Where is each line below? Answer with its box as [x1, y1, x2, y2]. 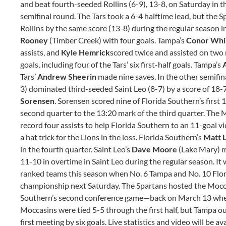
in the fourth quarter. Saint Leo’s [20, 144, 132, 154]
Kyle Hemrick [61, 47, 110, 57]
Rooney [20, 35, 49, 45]
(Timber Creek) [49, 35, 101, 45]
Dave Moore [132, 144, 177, 154]
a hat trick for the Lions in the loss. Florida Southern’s [20, 132, 203, 142]
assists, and [20, 47, 61, 57]
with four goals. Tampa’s [103, 35, 186, 45]
